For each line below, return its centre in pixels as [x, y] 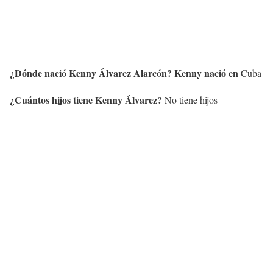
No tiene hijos [190, 99]
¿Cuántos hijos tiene [52, 99]
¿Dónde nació [39, 73]
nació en [221, 73]
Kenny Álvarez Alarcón [118, 73]
